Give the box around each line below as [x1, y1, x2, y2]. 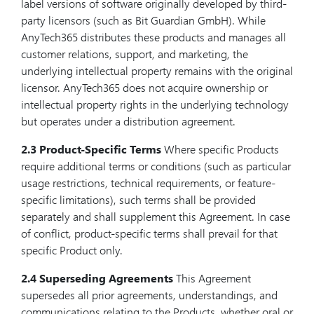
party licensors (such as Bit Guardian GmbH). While [21, 13, 266, 27]
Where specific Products [161, 142, 279, 156]
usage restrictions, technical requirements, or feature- [21, 175, 275, 190]
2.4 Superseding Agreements [21, 271, 173, 285]
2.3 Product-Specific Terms [21, 142, 161, 156]
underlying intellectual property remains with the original [21, 63, 293, 78]
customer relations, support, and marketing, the [21, 46, 248, 61]
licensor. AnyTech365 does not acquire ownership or [21, 80, 268, 95]
